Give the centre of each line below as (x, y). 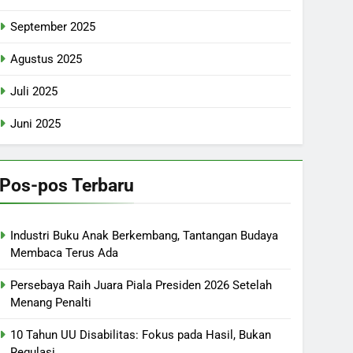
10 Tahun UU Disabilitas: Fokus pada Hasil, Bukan (141, 335)
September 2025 (53, 27)
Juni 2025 (35, 124)
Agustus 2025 (46, 59)
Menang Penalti (51, 303)
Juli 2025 (34, 91)
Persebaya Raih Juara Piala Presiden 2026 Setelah (141, 285)
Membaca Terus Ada (64, 253)
